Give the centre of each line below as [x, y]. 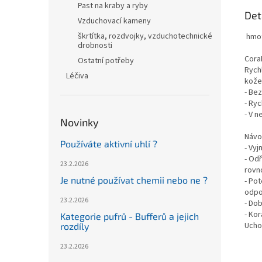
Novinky [80, 122]
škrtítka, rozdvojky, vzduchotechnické [145, 36]
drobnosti [95, 46]
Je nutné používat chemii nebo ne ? [134, 180]
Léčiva [77, 76]
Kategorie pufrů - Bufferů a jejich [130, 216]
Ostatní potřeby [106, 61]
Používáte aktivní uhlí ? [109, 144]
